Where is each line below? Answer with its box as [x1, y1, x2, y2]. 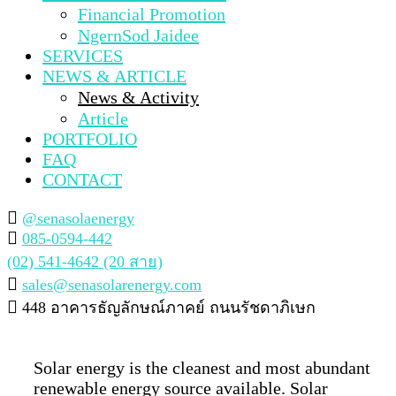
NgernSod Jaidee [78, 25, 199, 45]
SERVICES [42, 45, 123, 65]
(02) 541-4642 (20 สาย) [7, 252, 163, 270]
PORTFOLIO [42, 128, 137, 148]
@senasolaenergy [22, 209, 134, 227]
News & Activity [78, 87, 199, 107]
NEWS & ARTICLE [42, 65, 187, 86]
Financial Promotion [78, 4, 225, 24]
